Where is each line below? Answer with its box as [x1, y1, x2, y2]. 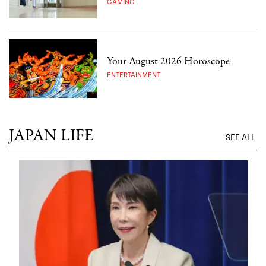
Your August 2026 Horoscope [107, 54, 230, 69]
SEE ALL [226, 133, 257, 143]
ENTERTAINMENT [107, 71, 161, 80]
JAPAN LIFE [9, 125, 94, 148]
